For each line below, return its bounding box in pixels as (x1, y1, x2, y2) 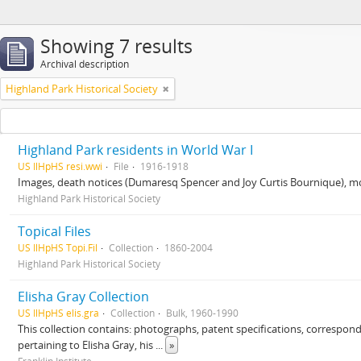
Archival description (40, 57, 129, 71)
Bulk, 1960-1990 (166, 306, 239, 319)
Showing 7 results (40, 34, 193, 59)
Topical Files (18, 222, 91, 240)
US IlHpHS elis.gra (18, 306, 99, 319)
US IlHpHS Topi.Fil (18, 241, 98, 254)
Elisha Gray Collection (18, 288, 149, 305)
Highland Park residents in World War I (18, 141, 253, 159)
